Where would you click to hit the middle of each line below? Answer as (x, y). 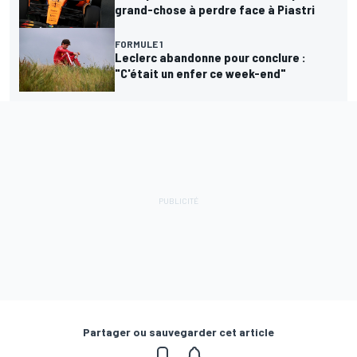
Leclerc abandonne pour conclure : (210, 57)
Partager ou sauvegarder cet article (178, 331)
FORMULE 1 (139, 43)
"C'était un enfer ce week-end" (200, 73)
